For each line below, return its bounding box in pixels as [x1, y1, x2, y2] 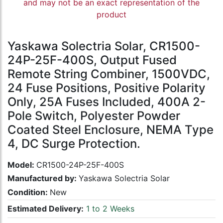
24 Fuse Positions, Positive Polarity [7, 81, 206, 96]
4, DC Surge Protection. [7, 136, 140, 151]
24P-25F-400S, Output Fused [7, 53, 177, 68]
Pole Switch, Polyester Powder [7, 109, 180, 123]
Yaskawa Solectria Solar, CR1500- [7, 39, 200, 54]
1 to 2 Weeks [84, 204, 134, 214]
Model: [7, 160, 36, 170]
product [97, 9, 126, 20]
